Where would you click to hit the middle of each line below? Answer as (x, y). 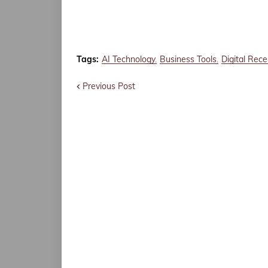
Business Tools (188, 59)
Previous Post (109, 86)
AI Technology (128, 59)
